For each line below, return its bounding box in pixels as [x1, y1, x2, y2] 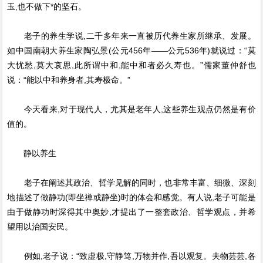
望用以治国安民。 [7, 222, 73, 231]
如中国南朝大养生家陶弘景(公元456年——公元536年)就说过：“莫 [7, 46, 256, 55]
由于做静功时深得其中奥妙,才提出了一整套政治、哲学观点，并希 [7, 207, 256, 217]
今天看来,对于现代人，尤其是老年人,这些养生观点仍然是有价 [7, 104, 256, 114]
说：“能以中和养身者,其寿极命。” [7, 75, 131, 85]
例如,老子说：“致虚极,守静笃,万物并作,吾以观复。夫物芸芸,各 [7, 251, 256, 261]
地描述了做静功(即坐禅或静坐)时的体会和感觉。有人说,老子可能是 [7, 193, 256, 202]
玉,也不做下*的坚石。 [7, 2, 87, 11]
